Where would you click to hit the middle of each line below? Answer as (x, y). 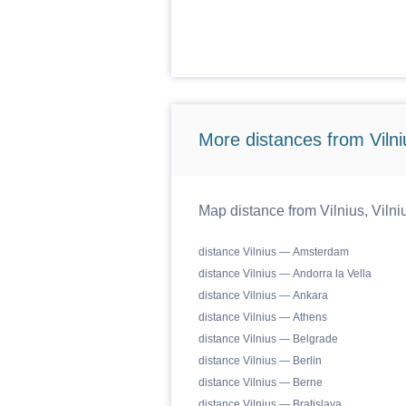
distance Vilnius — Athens (262, 317)
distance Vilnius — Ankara (263, 295)
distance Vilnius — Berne (260, 382)
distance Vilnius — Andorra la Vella (285, 274)
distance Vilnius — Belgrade (268, 339)
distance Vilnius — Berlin (260, 361)
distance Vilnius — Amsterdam (273, 252)
